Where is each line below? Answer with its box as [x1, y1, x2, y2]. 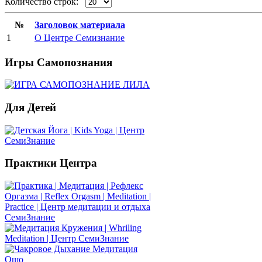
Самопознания [34, 56, 112, 68]
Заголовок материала [35, 19, 125, 30]
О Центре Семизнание [35, 32, 125, 43]
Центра [57, 157, 97, 170]
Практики [5, 157, 57, 170]
